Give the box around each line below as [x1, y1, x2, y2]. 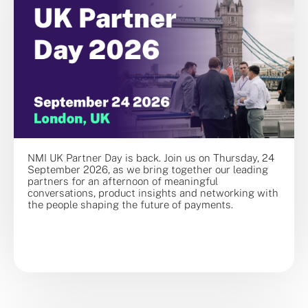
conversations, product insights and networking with [27, 186, 278, 199]
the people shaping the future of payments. [27, 198, 233, 210]
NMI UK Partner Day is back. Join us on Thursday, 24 [27, 151, 274, 164]
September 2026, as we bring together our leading [27, 163, 268, 175]
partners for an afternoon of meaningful [27, 175, 218, 187]
